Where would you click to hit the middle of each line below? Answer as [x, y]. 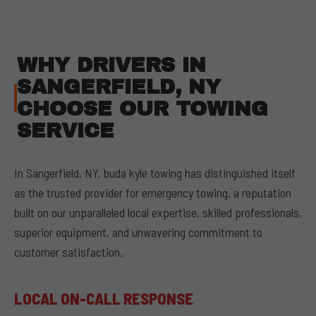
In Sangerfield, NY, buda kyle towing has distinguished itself [155, 173]
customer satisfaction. [68, 252]
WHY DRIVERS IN [111, 65]
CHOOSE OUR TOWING [142, 109]
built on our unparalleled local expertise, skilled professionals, [158, 212]
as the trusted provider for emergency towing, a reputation [153, 193]
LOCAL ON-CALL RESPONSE [104, 298]
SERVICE [65, 131]
